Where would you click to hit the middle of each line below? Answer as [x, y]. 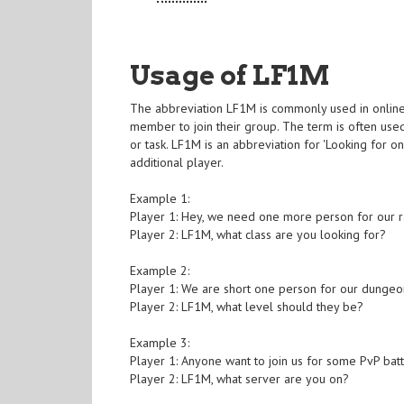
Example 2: [160, 271]
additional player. [177, 163]
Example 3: [160, 343]
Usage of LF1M [230, 75]
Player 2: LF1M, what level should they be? [247, 307]
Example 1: [160, 199]
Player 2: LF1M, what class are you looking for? [258, 235]
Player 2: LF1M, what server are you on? [240, 379]
